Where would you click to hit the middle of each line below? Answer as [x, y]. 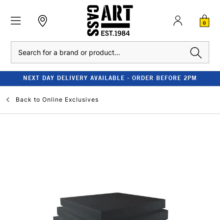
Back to [28, 99]
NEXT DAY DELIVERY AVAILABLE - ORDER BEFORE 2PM [110, 78]
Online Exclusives [70, 99]
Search [21, 46]
